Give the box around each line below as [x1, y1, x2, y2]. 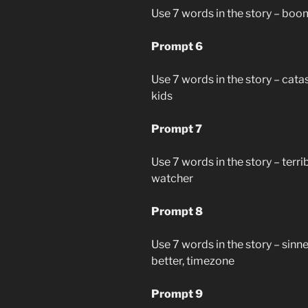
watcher [151, 171, 193, 185]
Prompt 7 [151, 122, 202, 135]
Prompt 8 [151, 204, 203, 218]
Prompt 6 [151, 39, 203, 53]
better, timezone [151, 254, 234, 267]
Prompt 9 [151, 287, 203, 300]
